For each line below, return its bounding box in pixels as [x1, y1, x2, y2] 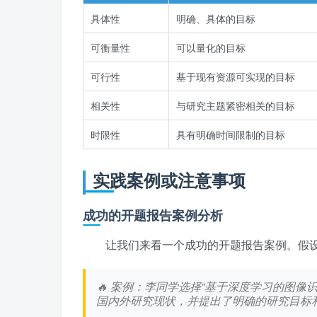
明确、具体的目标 [176, 11, 255, 26]
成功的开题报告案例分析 [83, 206, 223, 225]
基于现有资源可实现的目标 [176, 69, 295, 84]
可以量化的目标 [176, 40, 246, 55]
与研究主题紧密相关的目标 [176, 98, 295, 113]
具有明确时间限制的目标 [176, 127, 285, 142]
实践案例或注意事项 [93, 168, 246, 192]
